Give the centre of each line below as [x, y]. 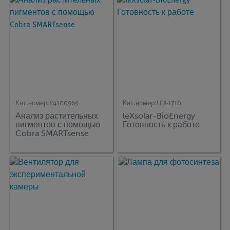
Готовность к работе [161, 125]
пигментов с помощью [58, 125]
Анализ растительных [57, 116]
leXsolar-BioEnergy [159, 116]
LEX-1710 [169, 103]
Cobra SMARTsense [52, 133]
